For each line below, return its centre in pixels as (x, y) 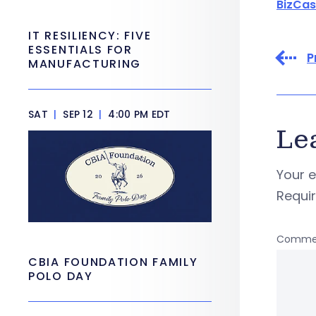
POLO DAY (63, 276)
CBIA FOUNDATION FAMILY (113, 262)
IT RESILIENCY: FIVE (90, 36)
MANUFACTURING (85, 64)
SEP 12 (78, 114)
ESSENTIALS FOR (80, 50)
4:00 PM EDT (138, 114)
